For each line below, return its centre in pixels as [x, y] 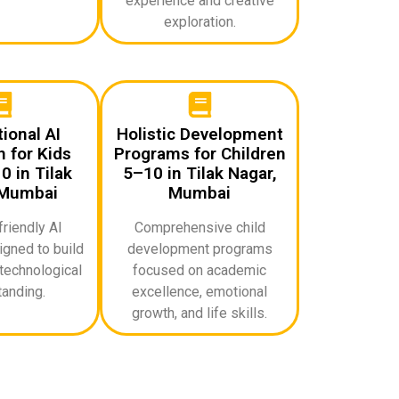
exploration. [199, 21]
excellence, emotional [199, 291]
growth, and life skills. [199, 313]
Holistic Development [199, 134]
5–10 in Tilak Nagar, [199, 173]
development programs [199, 248]
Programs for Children [199, 153]
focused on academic [199, 270]
